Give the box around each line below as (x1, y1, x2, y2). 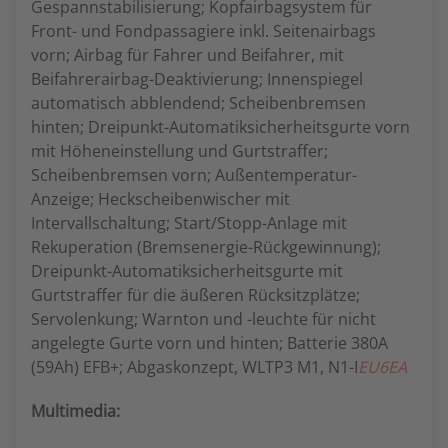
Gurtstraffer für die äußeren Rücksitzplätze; (31, 284, 360, 306)
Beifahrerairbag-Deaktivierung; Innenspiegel (31, 68, 363, 90)
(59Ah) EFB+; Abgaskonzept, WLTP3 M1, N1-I (31, 356, 358, 378)
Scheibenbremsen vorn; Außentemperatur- (31, 164, 357, 186)
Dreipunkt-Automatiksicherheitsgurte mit (31, 260, 343, 282)
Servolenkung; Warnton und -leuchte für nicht (31, 308, 376, 330)
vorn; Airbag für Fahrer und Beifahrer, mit (31, 44, 344, 66)
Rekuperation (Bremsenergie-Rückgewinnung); (31, 236, 381, 258)
